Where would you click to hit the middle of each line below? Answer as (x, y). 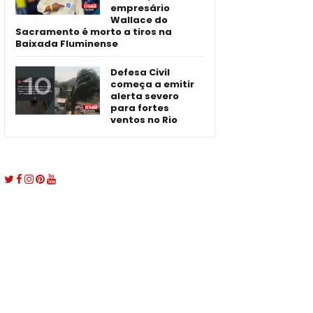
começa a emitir (152, 85)
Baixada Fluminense (67, 44)
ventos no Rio (144, 120)
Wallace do (139, 20)
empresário (140, 8)
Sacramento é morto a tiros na (94, 32)
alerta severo (145, 96)
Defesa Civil (140, 73)
